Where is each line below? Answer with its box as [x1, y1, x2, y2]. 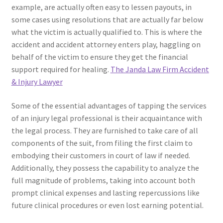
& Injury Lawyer [11, 77, 63, 87]
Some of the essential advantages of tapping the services [11, 101, 207, 111]
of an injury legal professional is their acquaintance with [11, 113, 202, 123]
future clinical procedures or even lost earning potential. [11, 200, 204, 210]
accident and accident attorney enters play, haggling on [11, 39, 201, 50]
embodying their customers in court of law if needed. [11, 150, 190, 160]
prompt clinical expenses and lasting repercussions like [11, 188, 200, 198]
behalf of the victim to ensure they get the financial [11, 52, 188, 62]
